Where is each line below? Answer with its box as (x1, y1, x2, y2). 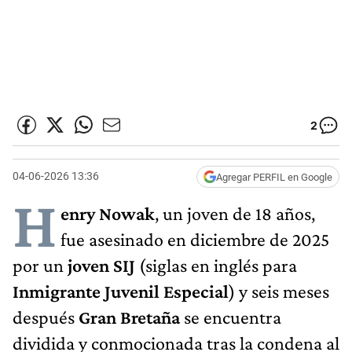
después (13, 306, 79, 328)
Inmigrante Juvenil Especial (13, 280, 229, 302)
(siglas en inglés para (135, 254, 297, 276)
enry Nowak (60, 202, 155, 224)
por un (13, 254, 68, 276)
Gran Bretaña (79, 306, 180, 328)
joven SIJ (68, 254, 135, 276)
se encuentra (180, 306, 281, 328)
